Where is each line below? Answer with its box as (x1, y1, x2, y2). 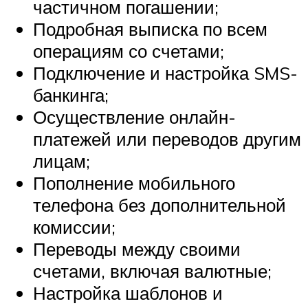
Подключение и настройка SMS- (33, 61, 298, 84)
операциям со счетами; (33, 39, 224, 62)
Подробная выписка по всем (33, 17, 267, 40)
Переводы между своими (33, 237, 241, 260)
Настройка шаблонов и (33, 281, 223, 304)
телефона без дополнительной (33, 193, 286, 216)
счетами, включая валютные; (33, 259, 272, 282)
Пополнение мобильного (33, 171, 235, 194)
